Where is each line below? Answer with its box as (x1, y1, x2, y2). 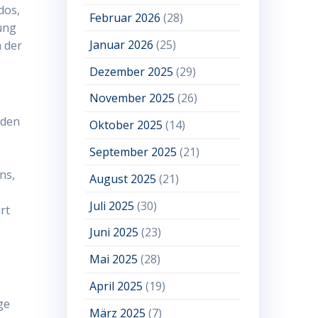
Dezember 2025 (89, 63, 174, 79)
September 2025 (89, 144, 177, 160)
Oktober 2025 (89, 117, 163, 133)
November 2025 (89, 90, 175, 106)
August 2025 (89, 170, 157, 187)
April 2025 (89, 278, 143, 294)
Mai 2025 (89, 251, 138, 268)
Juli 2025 (89, 197, 135, 214)
